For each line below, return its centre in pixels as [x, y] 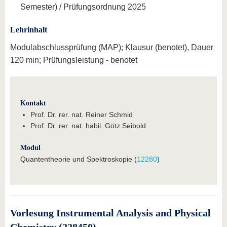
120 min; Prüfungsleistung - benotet [74, 60]
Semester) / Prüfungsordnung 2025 [83, 7]
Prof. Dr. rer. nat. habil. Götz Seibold [88, 125]
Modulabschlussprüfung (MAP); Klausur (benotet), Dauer [112, 47]
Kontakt [33, 103]
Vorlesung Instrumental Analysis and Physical [110, 213]
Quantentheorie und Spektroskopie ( [79, 159]
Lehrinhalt [29, 30]
